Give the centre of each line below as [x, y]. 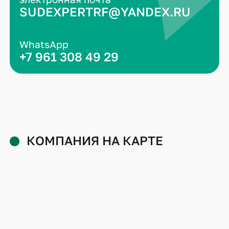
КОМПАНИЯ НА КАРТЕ [95, 141]
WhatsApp [44, 44]
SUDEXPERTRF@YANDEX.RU [105, 12]
